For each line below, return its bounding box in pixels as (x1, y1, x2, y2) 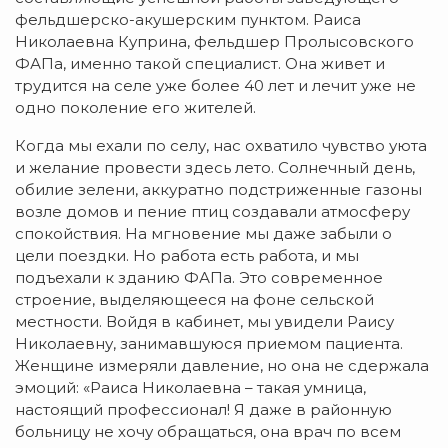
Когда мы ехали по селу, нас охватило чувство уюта (15, 136, 427, 156)
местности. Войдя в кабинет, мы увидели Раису (15, 312, 394, 332)
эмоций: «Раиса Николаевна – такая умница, (15, 378, 366, 398)
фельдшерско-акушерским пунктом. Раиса (15, 10, 361, 30)
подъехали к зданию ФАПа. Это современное (15, 268, 383, 288)
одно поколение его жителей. (15, 98, 256, 118)
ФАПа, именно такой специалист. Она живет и (15, 54, 385, 74)
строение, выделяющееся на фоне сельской (15, 290, 374, 310)
